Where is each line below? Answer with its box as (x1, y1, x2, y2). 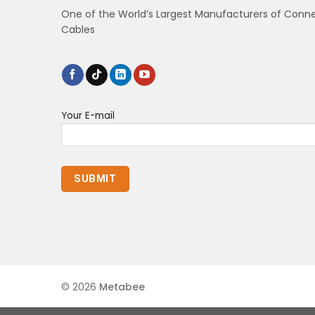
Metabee (99, 279, 145, 294)
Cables (61, 22, 95, 37)
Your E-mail (61, 109, 115, 123)
